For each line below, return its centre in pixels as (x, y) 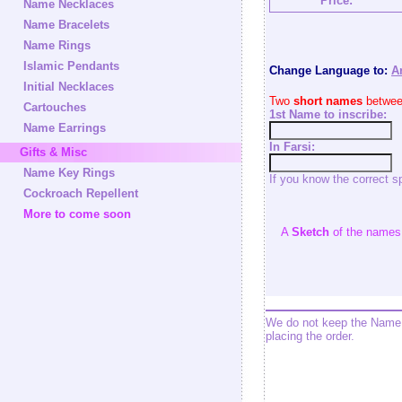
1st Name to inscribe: (328, 114)
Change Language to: (328, 70)
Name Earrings (65, 128)
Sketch (310, 232)
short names (328, 101)
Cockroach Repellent (81, 193)
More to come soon (77, 214)
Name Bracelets (66, 25)
